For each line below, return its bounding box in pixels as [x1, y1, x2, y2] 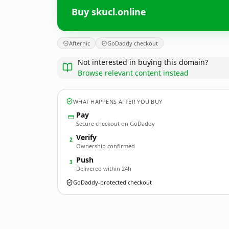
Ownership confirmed [76, 142, 135, 150]
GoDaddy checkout [107, 39, 158, 47]
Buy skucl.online [72, 5, 146, 18]
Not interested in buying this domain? [78, 57, 208, 67]
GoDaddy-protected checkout [73, 178, 152, 186]
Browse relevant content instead [78, 68, 189, 78]
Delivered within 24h [76, 165, 131, 172]
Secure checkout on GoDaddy [76, 120, 155, 127]
